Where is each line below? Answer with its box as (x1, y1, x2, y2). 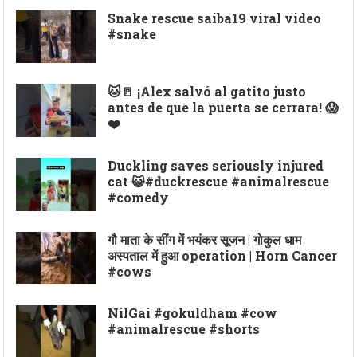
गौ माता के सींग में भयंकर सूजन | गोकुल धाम (108, 230, 302, 248)
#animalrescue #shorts (108, 320, 261, 338)
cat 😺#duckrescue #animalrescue (108, 173, 330, 190)
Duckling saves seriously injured (108, 157, 324, 175)
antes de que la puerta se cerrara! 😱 (108, 99, 339, 116)
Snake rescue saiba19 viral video (108, 9, 322, 26)
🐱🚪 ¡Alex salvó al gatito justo (108, 83, 307, 100)
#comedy (108, 189, 170, 206)
